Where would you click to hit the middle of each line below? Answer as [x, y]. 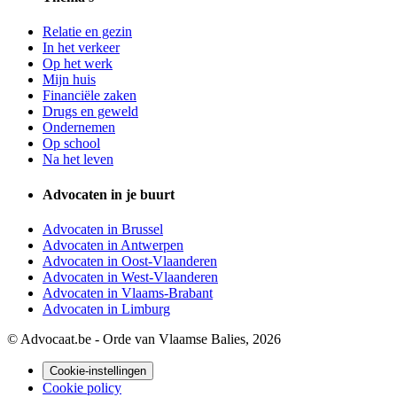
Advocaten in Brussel [103, 229]
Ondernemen [79, 128]
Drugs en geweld [90, 112]
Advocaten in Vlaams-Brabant [128, 292]
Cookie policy [82, 387]
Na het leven [78, 160]
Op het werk [78, 64]
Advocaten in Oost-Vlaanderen [130, 261]
